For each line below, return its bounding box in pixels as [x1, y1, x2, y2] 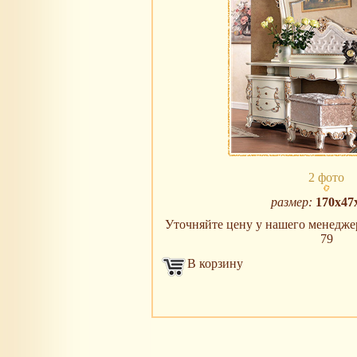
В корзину [187, 257, 243, 271]
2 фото [308, 171, 344, 185]
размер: [270, 195, 312, 210]
